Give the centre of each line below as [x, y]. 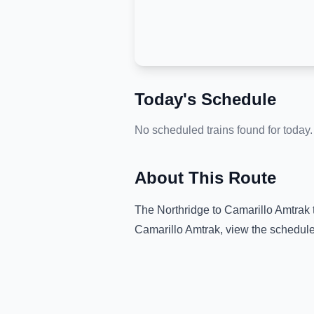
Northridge [183, 210]
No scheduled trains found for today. [224, 130]
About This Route [205, 178]
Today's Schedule [205, 99]
